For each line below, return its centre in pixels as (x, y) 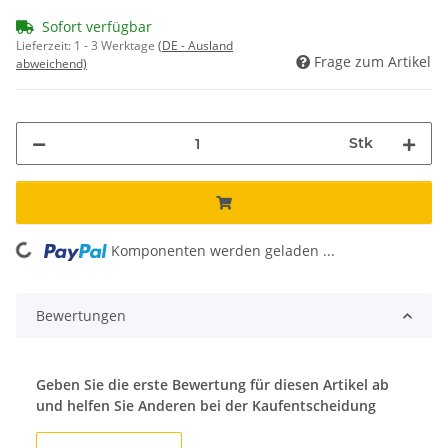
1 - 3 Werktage (116, 46)
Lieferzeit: (45, 46)
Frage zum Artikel (372, 62)
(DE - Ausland (195, 46)
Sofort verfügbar (97, 27)
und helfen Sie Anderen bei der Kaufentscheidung (206, 406)
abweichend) (51, 64)
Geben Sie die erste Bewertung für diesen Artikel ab (212, 385)
